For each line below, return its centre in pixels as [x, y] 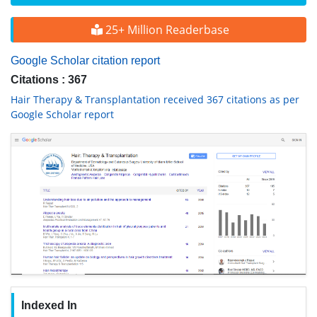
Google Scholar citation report [85, 60]
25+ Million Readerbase [166, 30]
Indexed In [49, 305]
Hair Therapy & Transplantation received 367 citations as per [155, 99]
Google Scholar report [62, 114]
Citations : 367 [49, 80]
